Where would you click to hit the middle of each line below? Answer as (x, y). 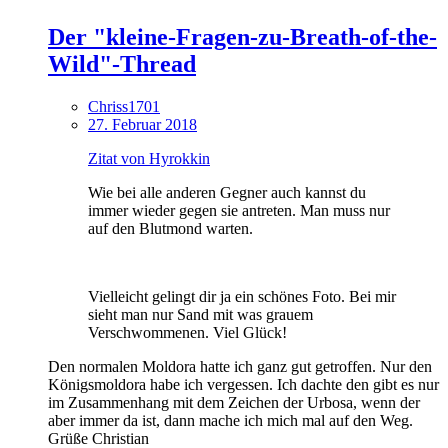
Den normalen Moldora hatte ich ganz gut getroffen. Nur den (240, 366)
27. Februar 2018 (142, 124)
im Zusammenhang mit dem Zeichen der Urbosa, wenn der (234, 402)
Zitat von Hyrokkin (149, 158)
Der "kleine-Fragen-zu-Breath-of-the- (242, 36)
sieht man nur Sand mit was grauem (200, 314)
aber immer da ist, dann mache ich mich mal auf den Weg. (230, 420)
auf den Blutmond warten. (170, 228)
